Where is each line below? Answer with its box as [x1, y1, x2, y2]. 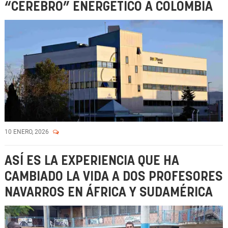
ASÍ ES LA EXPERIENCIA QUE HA [5, 155, 179, 167]
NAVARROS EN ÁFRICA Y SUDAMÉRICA [5, 186, 213, 199]
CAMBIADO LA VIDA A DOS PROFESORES [5, 170, 223, 183]
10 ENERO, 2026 [5, 128, 50, 135]
